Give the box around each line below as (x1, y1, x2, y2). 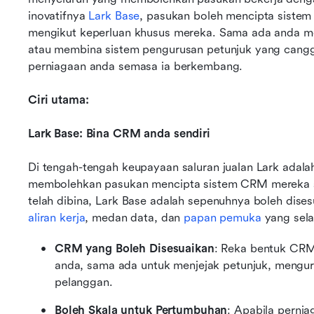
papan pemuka (184, 211, 261, 224)
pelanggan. (55, 275, 113, 289)
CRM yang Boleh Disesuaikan (55, 242, 214, 255)
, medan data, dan (85, 211, 184, 224)
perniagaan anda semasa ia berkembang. (28, 60, 243, 73)
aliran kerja (28, 211, 86, 224)
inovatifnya (28, 9, 89, 22)
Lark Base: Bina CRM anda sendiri (28, 127, 210, 140)
